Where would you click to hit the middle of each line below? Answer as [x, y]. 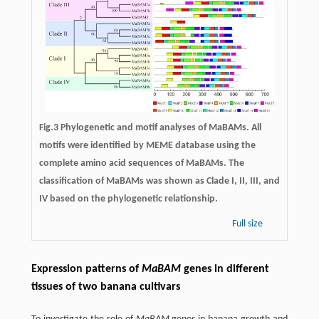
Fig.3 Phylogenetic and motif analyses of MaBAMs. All [150, 128]
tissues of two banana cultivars [105, 287]
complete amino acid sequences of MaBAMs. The [141, 164]
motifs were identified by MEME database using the [147, 146]
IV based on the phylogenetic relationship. [128, 199]
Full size [249, 224]
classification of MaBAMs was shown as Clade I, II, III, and [159, 182]
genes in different [225, 270]
